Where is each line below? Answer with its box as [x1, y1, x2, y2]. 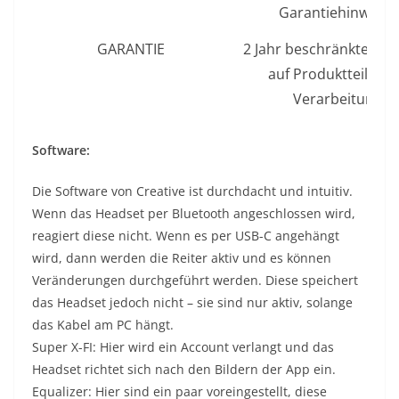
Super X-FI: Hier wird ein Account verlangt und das [32, 338, 334, 355]
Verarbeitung [292, 88, 382, 109]
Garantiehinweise [278, 2, 396, 22]
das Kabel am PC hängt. [32, 315, 174, 333]
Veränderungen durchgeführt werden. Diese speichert [32, 271, 358, 289]
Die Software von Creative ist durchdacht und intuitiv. [32, 182, 353, 199]
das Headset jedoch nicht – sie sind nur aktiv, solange [32, 293, 353, 311]
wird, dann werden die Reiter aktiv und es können [32, 248, 331, 266]
